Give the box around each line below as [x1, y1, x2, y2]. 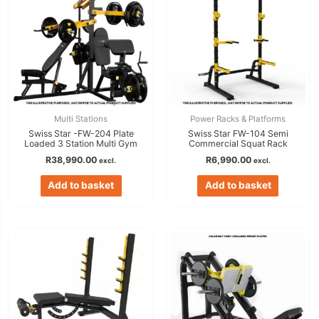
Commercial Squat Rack [188, 137, 288, 149]
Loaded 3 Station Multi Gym [24, 137, 138, 149]
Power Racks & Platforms [190, 114, 286, 125]
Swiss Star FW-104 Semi [187, 127, 288, 139]
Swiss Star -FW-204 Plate [28, 127, 134, 139]
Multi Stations [54, 114, 108, 125]
